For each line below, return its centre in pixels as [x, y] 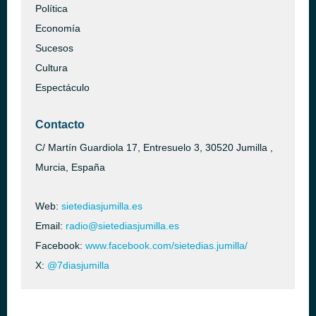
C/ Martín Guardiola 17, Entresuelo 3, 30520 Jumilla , [154, 147]
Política [51, 8]
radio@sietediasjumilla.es [122, 226]
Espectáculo [62, 87]
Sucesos [54, 48]
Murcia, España [70, 167]
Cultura [51, 68]
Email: [50, 226]
